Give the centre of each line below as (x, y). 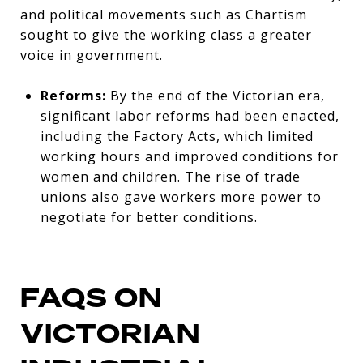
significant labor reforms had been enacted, (190, 115)
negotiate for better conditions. (149, 217)
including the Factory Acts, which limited (177, 136)
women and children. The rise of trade (170, 176)
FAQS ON (91, 297)
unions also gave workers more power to (181, 196)
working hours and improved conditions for (189, 156)
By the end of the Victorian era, (215, 95)
